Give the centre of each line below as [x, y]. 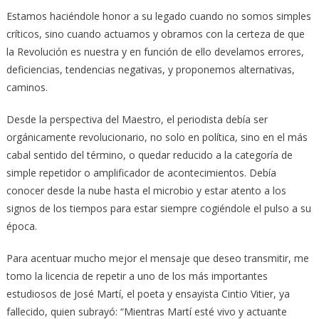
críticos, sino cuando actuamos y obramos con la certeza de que [155, 33]
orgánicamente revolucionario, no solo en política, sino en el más [157, 137]
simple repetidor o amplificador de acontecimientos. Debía [141, 172]
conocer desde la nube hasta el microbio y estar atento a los [146, 190]
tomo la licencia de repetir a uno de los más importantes [137, 276]
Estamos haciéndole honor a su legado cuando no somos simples [158, 16]
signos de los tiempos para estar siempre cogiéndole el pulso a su [158, 208]
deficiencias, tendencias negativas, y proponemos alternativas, [150, 69]
